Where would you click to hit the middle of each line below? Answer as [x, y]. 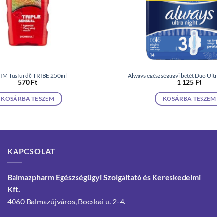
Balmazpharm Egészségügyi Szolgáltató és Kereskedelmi [104, 177]
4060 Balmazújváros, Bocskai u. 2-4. [66, 201]
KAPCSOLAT [32, 151]
